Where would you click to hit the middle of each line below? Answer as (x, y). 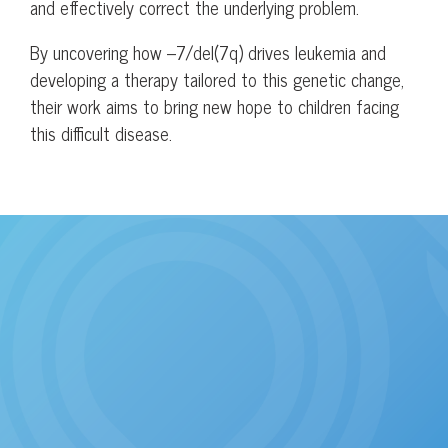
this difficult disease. (101, 132)
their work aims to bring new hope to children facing (214, 105)
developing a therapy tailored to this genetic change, (217, 78)
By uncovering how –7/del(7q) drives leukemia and (208, 51)
